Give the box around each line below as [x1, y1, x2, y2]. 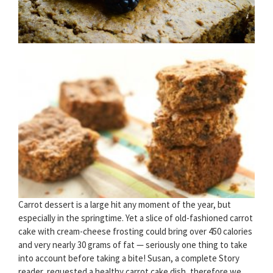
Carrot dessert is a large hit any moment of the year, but [18, 199, 231, 211]
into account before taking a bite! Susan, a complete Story [18, 252, 239, 264]
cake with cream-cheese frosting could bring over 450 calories [18, 225, 252, 238]
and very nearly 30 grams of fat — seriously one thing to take [18, 239, 247, 251]
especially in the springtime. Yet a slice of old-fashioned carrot [18, 212, 253, 224]
